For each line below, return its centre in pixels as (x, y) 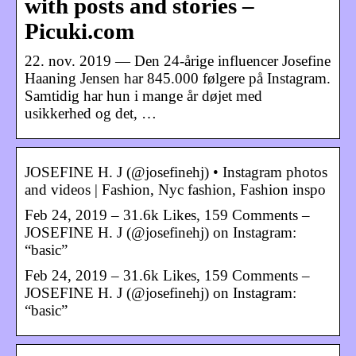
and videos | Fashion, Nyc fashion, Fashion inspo (175, 189)
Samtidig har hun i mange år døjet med (143, 95)
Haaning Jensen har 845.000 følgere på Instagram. (178, 78)
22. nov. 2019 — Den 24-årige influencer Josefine (178, 60)
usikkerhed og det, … (91, 113)
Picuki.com (79, 31)
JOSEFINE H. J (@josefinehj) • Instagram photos (176, 172)
